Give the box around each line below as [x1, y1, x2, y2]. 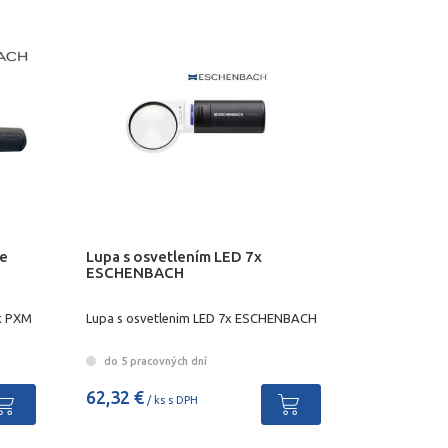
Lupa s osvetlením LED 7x [85, 248, 262, 266]
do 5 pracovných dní [100, 355, 207, 368]
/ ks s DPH [143, 394, 198, 407]
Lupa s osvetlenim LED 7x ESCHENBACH [85, 310, 317, 325]
